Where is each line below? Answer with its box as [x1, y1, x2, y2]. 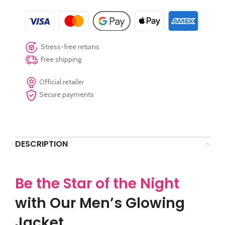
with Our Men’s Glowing [15, 193, 185, 213]
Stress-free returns [38, 42, 99, 52]
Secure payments [38, 90, 94, 99]
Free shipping [38, 55, 81, 64]
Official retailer [38, 77, 84, 87]
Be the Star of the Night [15, 173, 179, 193]
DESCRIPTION [15, 138, 68, 150]
